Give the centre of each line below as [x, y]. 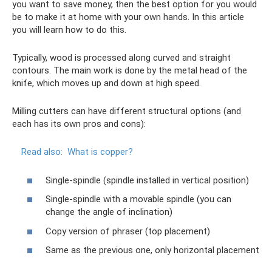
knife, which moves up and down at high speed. [107, 83]
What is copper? [100, 152]
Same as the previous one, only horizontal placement [152, 250]
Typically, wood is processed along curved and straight [121, 58]
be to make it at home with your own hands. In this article [128, 17]
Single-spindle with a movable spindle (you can [138, 199]
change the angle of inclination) [109, 212]
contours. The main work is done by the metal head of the [130, 70]
